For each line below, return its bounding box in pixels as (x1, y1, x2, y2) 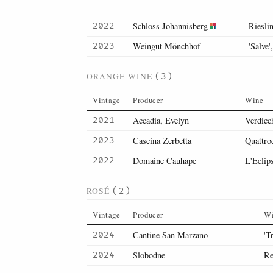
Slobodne (133, 249, 165, 261)
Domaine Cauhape (133, 155, 196, 166)
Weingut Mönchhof (133, 40, 200, 52)
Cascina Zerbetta (133, 135, 191, 146)
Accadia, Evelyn (133, 115, 189, 126)
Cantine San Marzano (133, 229, 208, 241)
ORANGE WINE (87, 71, 155, 82)
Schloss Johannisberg (133, 20, 208, 32)
